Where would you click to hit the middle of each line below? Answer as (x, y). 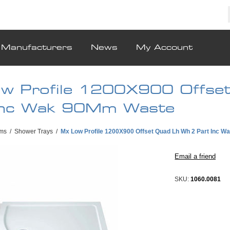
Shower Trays (34, 132)
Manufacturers (37, 48)
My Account (164, 48)
